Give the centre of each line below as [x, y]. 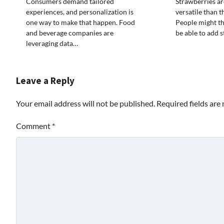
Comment [34, 125]
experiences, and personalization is [80, 11]
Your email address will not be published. [85, 103]
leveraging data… [52, 43]
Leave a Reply [45, 80]
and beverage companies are [70, 32]
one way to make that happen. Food [80, 22]
